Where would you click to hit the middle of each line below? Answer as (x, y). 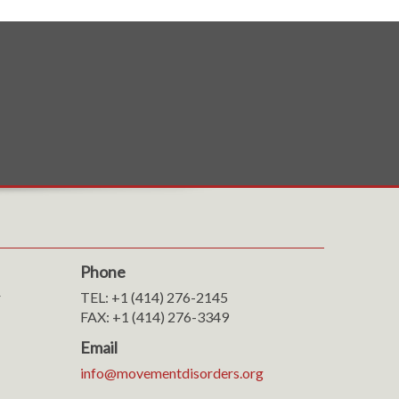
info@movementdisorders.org (171, 373)
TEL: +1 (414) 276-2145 (154, 297)
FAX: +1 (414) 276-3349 (154, 317)
